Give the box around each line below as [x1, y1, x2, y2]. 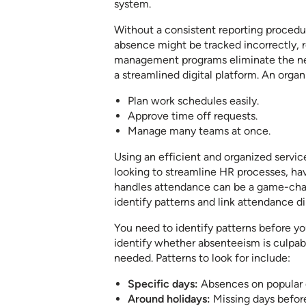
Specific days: [128, 277, 198, 291]
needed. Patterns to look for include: [114, 251, 290, 265]
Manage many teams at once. [128, 124, 270, 138]
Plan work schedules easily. [128, 94, 259, 108]
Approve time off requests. [128, 109, 258, 123]
